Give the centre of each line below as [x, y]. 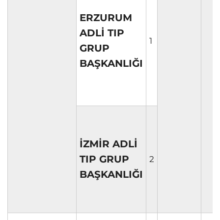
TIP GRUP [104, 159]
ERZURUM [106, 17]
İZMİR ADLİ [109, 144]
